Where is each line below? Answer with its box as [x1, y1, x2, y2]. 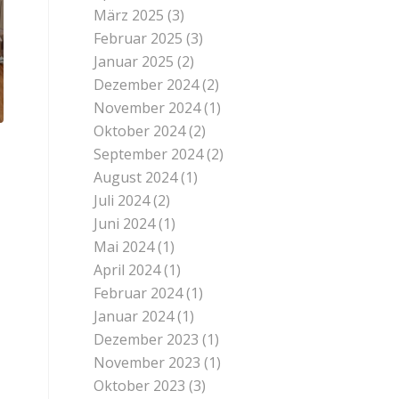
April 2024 [94, 260, 161, 280]
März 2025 [94, 5, 165, 25]
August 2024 [94, 167, 178, 187]
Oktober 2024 [94, 121, 186, 141]
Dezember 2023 [94, 330, 199, 349]
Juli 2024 [94, 191, 151, 210]
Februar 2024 [94, 283, 183, 303]
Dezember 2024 [94, 75, 199, 94]
